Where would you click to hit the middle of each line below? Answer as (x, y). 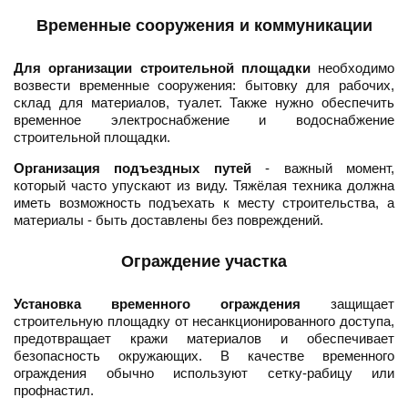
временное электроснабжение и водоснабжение (204, 120)
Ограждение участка (204, 262)
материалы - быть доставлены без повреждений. (168, 220)
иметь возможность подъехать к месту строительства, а (204, 203)
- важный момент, (323, 168)
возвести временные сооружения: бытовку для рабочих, (204, 86)
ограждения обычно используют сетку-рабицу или (204, 373)
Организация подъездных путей (133, 168)
